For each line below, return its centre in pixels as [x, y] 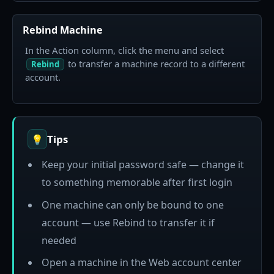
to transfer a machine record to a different [155, 63]
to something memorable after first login [137, 183]
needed [59, 240]
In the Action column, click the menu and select [124, 50]
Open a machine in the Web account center [141, 262]
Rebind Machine [63, 30]
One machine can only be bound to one [132, 205]
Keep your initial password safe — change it [143, 165]
